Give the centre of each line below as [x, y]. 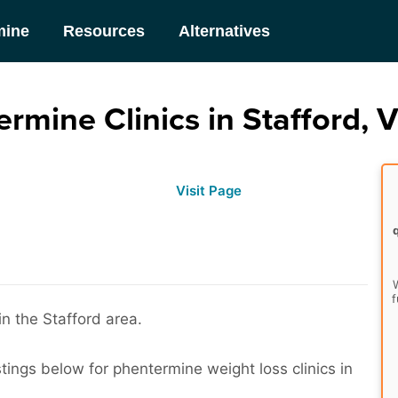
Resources [104, 31]
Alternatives [225, 31]
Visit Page [209, 191]
